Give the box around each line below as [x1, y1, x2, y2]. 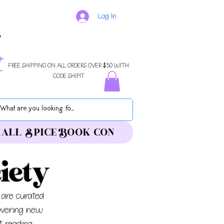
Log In [98, 13, 117, 20]
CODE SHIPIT [52, 72, 84, 79]
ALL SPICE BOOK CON [1, 126, 115, 138]
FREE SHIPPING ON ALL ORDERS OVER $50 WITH [8, 62, 129, 69]
